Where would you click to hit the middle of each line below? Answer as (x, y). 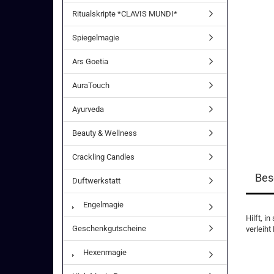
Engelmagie (102, 205)
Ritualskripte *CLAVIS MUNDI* (125, 14)
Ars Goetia (90, 61)
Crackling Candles (103, 157)
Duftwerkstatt (96, 181)
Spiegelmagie (96, 38)
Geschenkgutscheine (109, 228)
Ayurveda (88, 109)
